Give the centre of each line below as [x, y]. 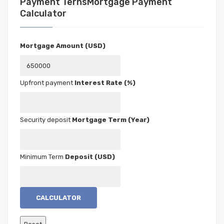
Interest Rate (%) [105, 83]
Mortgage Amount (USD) [63, 46]
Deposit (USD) [90, 157]
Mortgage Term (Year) [111, 120]
